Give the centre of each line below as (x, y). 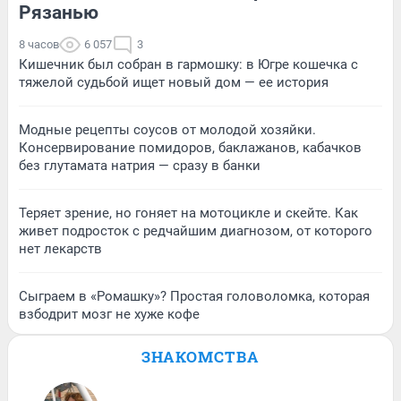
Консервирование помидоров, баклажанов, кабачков (190, 148)
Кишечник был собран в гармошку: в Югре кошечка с (188, 65)
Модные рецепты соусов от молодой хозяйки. (167, 130)
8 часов (39, 45)
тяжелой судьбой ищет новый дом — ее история (174, 83)
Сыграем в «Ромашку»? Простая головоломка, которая (194, 297)
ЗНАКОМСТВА (200, 357)
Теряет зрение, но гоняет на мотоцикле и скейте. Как (188, 213)
